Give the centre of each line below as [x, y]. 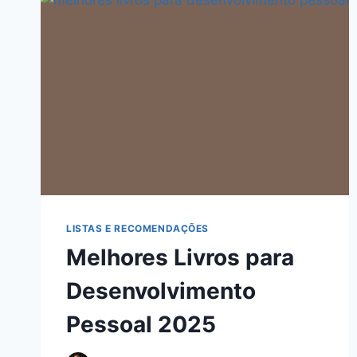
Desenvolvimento [161, 291]
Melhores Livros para [180, 258]
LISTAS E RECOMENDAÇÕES [138, 229]
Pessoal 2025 [141, 325]
